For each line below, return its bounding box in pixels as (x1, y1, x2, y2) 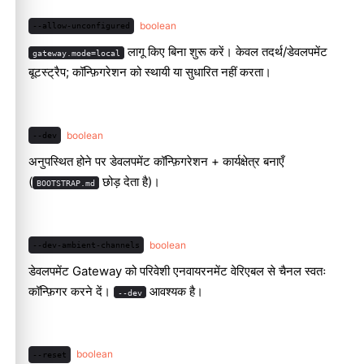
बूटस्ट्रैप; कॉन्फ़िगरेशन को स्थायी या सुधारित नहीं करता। (28, 63, 271, 80)
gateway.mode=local (32, 47, 120, 58)
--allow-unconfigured (32, 20, 130, 31)
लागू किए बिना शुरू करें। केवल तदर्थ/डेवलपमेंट (123, 43, 327, 59)
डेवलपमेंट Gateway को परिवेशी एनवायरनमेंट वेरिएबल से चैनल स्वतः (28, 262, 327, 279)
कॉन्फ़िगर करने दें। (28, 283, 114, 299)
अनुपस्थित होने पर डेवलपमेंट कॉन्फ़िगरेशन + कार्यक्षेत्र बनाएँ (28, 153, 284, 169)
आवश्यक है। (145, 283, 203, 299)
